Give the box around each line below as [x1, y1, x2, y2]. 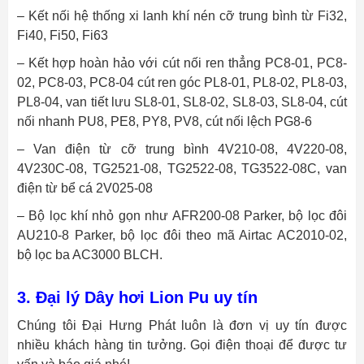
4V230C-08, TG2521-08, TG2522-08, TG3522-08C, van [17, 162, 347, 176]
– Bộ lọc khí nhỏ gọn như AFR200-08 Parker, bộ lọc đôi [17, 209, 347, 223]
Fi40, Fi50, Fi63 [17, 28, 108, 43]
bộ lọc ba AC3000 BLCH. [17, 248, 162, 262]
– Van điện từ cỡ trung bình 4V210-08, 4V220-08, [17, 142, 347, 157]
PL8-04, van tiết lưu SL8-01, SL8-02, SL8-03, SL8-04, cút [17, 95, 347, 110]
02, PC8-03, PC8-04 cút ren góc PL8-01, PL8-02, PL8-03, [17, 76, 347, 90]
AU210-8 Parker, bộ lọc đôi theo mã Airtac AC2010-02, [17, 228, 347, 243]
